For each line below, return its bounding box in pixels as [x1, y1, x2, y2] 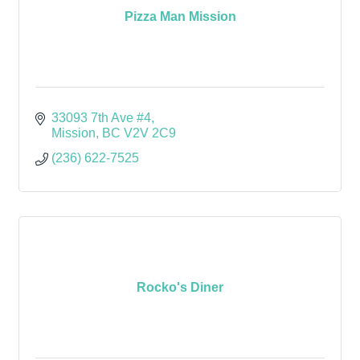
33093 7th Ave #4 [51, 111, 151, 125]
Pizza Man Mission [124, 9, 236, 23]
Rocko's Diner [137, 280, 223, 294]
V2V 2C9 [124, 126, 176, 140]
